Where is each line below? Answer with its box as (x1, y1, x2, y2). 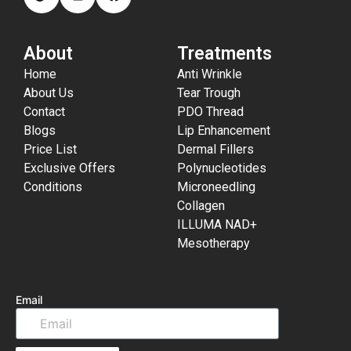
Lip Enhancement (176, 123, 270, 138)
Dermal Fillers (176, 142, 254, 157)
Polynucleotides (176, 161, 266, 175)
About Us (24, 85, 74, 100)
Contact (24, 104, 65, 119)
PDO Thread (176, 104, 244, 119)
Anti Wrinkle (176, 67, 242, 81)
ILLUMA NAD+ (176, 217, 257, 232)
